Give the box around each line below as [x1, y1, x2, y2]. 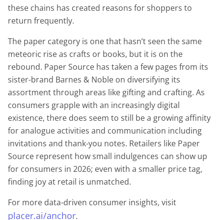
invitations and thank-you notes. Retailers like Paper [8, 138, 200, 149]
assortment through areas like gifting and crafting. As [8, 87, 205, 98]
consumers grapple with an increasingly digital [8, 100, 180, 111]
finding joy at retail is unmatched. [8, 176, 133, 188]
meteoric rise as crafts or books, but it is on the [8, 49, 183, 60]
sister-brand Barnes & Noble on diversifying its [8, 74, 180, 85]
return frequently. [8, 15, 74, 27]
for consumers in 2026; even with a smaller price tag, [8, 164, 202, 175]
